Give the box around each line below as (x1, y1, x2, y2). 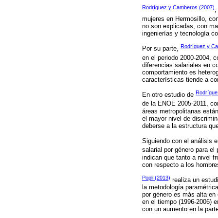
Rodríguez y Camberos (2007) (142, 4, 215, 11)
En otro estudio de (142, 91, 196, 99)
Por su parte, (142, 45, 181, 53)
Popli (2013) (142, 175, 170, 181)
